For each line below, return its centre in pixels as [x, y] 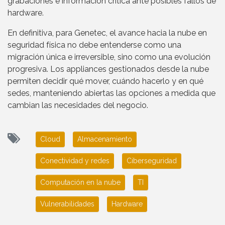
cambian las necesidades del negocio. [78, 105]
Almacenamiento [105, 139]
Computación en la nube [80, 183]
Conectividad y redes [75, 161]
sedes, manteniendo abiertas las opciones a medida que [111, 93]
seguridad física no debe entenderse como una [94, 45]
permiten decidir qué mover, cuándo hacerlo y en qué [105, 81]
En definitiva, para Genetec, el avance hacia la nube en [107, 33]
